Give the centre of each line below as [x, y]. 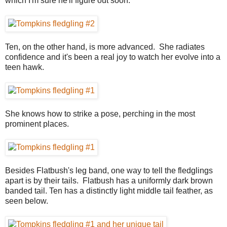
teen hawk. [25, 67]
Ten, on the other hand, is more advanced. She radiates [105, 47]
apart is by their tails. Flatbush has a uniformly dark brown [109, 180]
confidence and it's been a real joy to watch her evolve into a [113, 57]
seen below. [27, 201]
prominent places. [37, 124]
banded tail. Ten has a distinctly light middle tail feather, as [109, 191]
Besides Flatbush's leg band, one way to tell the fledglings [109, 170]
